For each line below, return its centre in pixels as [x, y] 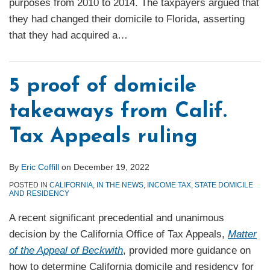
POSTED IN [29, 185]
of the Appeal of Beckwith [66, 251]
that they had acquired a [63, 36]
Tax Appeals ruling [103, 137]
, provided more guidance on [187, 251]
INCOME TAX [169, 185]
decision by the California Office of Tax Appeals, [118, 234]
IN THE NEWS [120, 185]
